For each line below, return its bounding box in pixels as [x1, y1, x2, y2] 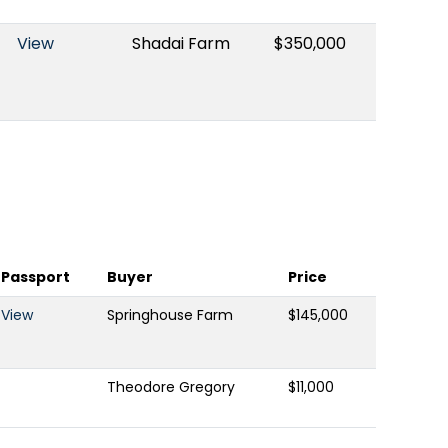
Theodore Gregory [107, 377, 235, 397]
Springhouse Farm [107, 305, 233, 325]
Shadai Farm [132, 32, 230, 55]
